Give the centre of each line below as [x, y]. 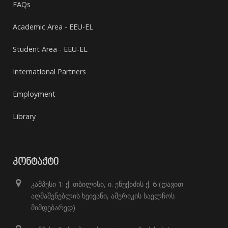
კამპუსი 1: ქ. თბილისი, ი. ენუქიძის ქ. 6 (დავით [107, 184]
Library [24, 116]
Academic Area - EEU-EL [53, 27]
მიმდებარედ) [53, 207]
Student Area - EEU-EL [50, 49]
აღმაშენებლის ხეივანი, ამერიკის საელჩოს [103, 196]
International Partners [49, 72]
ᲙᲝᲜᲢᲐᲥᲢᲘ [36, 163]
